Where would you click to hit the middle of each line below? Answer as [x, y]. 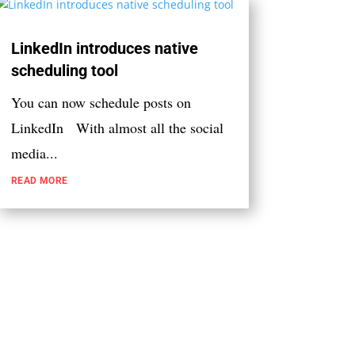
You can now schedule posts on [101, 102]
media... [34, 153]
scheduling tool [64, 70]
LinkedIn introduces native [104, 48]
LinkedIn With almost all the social [117, 127]
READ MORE [39, 180]
